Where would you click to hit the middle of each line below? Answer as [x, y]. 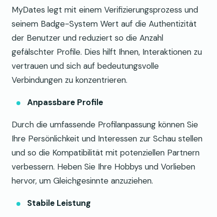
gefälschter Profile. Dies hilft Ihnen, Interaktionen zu [107, 52]
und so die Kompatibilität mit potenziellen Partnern [106, 152]
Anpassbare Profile [65, 102]
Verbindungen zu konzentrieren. [70, 80]
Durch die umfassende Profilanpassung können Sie [105, 124]
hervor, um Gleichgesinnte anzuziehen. [82, 180]
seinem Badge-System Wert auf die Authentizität [104, 23]
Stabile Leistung [59, 203]
